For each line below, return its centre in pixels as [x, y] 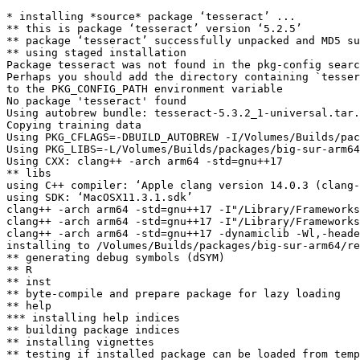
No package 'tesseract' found [96, 101]
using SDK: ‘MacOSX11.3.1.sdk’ [100, 197]
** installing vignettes [80, 342]
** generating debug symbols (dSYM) [116, 258]
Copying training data [74, 125]
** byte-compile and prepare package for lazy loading [174, 294]
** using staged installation [96, 53]
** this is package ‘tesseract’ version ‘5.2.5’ [154, 29]
